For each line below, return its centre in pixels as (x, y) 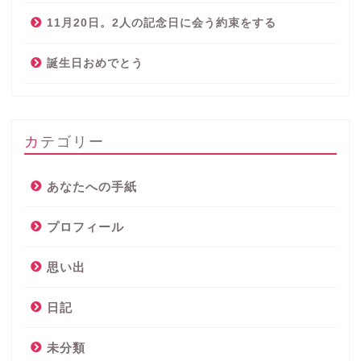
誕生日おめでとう (95, 63)
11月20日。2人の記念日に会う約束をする (162, 23)
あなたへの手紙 (92, 186)
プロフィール (85, 226)
